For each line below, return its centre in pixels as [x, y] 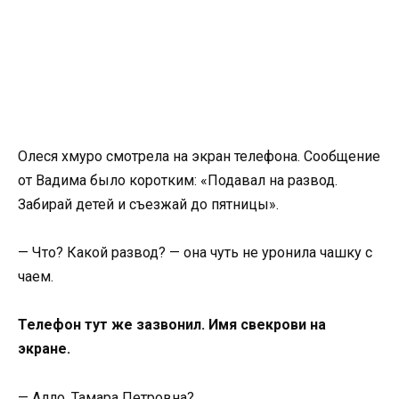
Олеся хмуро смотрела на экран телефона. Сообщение [199, 156]
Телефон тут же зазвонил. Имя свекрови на [172, 325]
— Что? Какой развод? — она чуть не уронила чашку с [195, 253]
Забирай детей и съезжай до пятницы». [148, 204]
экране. [44, 349]
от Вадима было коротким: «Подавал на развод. [178, 180]
